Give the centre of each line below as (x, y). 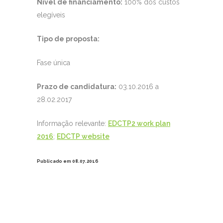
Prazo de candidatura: (77, 87)
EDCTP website (83, 137)
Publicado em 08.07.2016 (68, 162)
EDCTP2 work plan (139, 124)
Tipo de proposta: (68, 39)
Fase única (54, 63)
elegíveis (51, 15)
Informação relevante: (72, 124)
